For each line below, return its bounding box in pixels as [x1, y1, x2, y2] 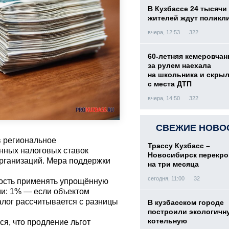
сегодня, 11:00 [148, 175, 185, 181]
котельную [148, 217, 187, 225]
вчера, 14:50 [148, 95, 180, 101]
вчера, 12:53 [148, 29, 180, 35]
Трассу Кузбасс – [148, 142, 210, 150]
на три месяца [148, 160, 199, 168]
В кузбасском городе [148, 198, 224, 207]
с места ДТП [148, 80, 194, 88]
